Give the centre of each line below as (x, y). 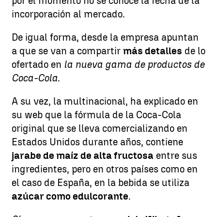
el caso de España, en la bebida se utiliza (101, 183)
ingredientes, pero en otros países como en (105, 169)
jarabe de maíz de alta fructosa (83, 155)
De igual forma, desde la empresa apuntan (105, 37)
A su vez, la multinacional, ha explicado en (105, 101)
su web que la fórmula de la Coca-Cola (96, 115)
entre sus (175, 155)
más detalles (153, 51)
